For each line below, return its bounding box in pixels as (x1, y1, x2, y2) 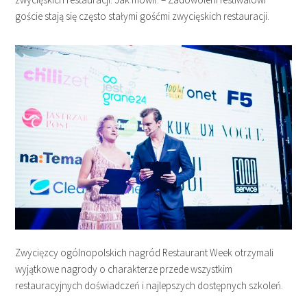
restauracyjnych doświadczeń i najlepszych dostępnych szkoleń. (15, 278, 284, 292)
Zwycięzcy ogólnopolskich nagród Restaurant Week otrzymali (15, 245, 274, 259)
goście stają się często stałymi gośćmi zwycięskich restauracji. (15, 9, 270, 23)
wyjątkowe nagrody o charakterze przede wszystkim (15, 262, 233, 275)
